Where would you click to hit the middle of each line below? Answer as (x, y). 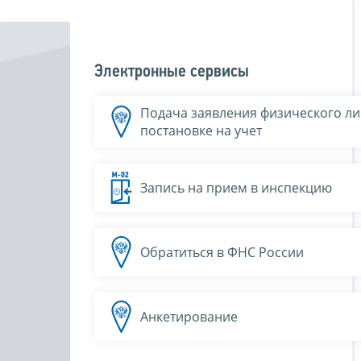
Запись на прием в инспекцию (236, 187)
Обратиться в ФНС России (222, 252)
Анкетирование (189, 316)
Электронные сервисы (172, 72)
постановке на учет (201, 130)
